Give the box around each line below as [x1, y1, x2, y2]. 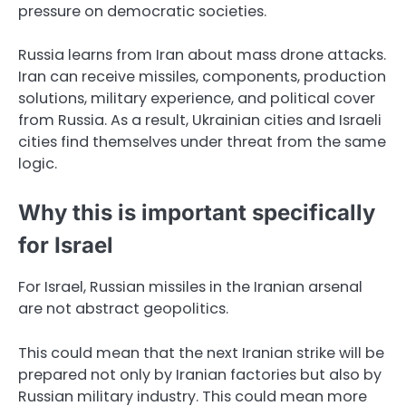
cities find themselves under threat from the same [18, 131, 386, 153]
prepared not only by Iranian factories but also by [18, 363, 382, 385]
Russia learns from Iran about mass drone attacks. [18, 44, 386, 66]
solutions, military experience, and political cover [18, 88, 375, 110]
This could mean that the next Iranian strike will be [18, 342, 384, 363]
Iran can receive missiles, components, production [18, 66, 386, 88]
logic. [18, 153, 57, 175]
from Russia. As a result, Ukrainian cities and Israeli [18, 110, 382, 131]
